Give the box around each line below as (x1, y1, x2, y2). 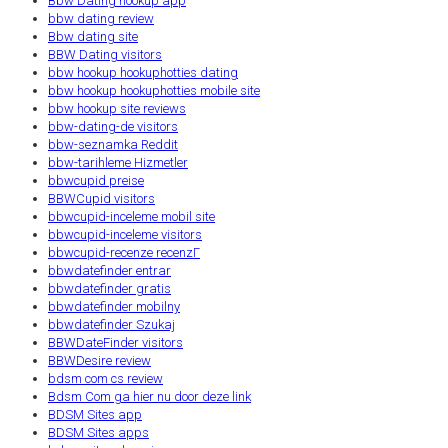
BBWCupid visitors (48, 190, 155, 206)
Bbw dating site (48, 28, 138, 44)
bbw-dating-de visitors (48, 118, 178, 134)
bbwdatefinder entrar (48, 262, 171, 278)
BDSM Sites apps (48, 424, 149, 440)
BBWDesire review (48, 352, 151, 368)
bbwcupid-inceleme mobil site (48, 208, 215, 224)
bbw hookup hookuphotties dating (48, 64, 238, 80)
